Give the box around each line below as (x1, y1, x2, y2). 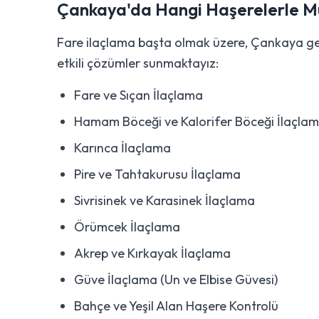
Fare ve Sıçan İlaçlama (74, 87, 203, 103)
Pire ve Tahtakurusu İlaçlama (74, 166, 241, 182)
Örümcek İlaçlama (74, 219, 180, 235)
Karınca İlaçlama (74, 140, 171, 156)
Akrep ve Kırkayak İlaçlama (74, 245, 231, 261)
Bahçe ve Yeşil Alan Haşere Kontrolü (74, 298, 278, 314)
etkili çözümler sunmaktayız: (57, 55, 219, 71)
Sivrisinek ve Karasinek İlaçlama (74, 192, 255, 209)
